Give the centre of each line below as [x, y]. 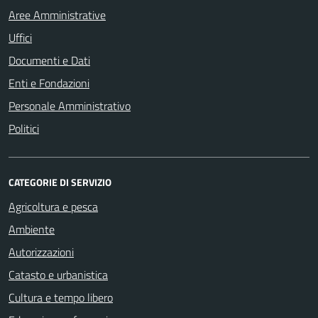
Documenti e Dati [49, 60]
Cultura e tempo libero [61, 297]
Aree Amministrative [57, 15]
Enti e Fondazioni [49, 83]
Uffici [20, 38]
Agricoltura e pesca [53, 207]
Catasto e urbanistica [58, 275]
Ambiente [32, 229]
